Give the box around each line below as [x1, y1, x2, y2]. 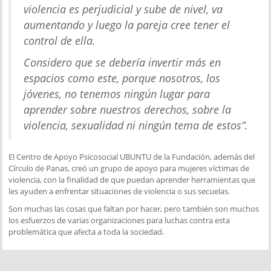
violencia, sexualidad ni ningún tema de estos [24, 117, 242, 132]
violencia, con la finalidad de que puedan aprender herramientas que [8, 174, 256, 185]
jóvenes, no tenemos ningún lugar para [24, 86, 211, 101]
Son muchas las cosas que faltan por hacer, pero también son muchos [8, 203, 260, 214]
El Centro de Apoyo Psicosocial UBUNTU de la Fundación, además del [8, 151, 255, 162]
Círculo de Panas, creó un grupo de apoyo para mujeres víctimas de [8, 162, 250, 174]
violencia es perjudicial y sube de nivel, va [24, 1, 223, 16]
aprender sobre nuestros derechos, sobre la [24, 102, 232, 117]
